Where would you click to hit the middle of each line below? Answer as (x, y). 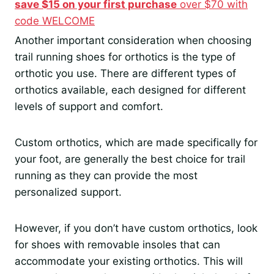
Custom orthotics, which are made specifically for (136, 143)
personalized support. (68, 192)
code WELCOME (55, 21)
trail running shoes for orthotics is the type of (125, 57)
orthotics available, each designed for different (130, 90)
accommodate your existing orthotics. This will (129, 261)
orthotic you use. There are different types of (125, 74)
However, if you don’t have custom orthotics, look (136, 228)
